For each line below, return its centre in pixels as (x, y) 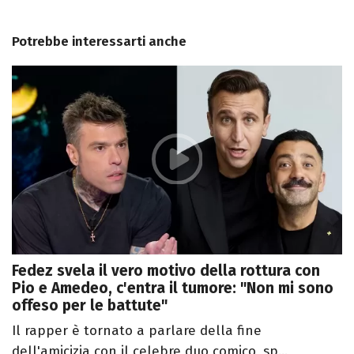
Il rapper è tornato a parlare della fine (137, 330)
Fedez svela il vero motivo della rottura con (166, 270)
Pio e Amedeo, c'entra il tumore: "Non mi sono (173, 288)
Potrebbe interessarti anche (99, 42)
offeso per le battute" (90, 305)
